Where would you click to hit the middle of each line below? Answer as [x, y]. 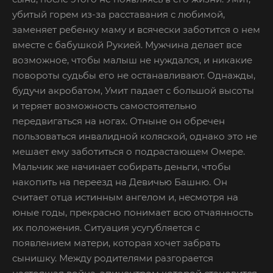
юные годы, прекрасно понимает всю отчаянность [133, 212]
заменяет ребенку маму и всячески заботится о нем [136, 29]
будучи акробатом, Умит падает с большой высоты [133, 90]
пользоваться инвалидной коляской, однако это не [135, 136]
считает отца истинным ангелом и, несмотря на [125, 197]
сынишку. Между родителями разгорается [113, 258]
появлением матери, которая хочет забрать [116, 243]
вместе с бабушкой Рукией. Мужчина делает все [127, 44]
